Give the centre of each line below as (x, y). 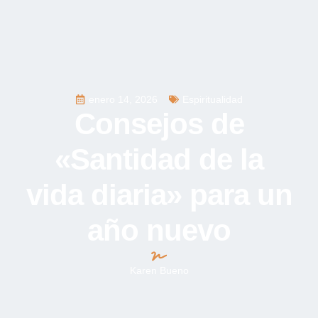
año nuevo (159, 230)
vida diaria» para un (159, 194)
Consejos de (159, 124)
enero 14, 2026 (123, 99)
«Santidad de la (159, 159)
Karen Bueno (159, 270)
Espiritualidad (213, 99)
